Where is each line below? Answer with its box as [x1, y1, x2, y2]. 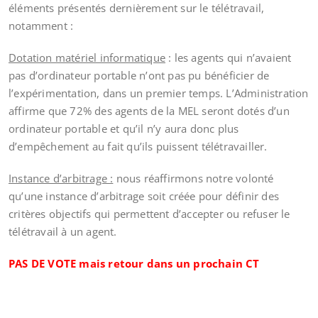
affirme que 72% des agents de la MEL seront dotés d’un [9, 104, 290, 118]
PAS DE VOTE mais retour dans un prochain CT [9, 256, 260, 270]
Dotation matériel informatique [9, 50, 165, 65]
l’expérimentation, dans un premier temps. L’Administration [9, 86, 309, 100]
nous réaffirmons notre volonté [113, 171, 274, 185]
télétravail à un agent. [9, 224, 117, 238]
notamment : [9, 18, 74, 33]
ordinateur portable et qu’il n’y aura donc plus [9, 121, 239, 136]
